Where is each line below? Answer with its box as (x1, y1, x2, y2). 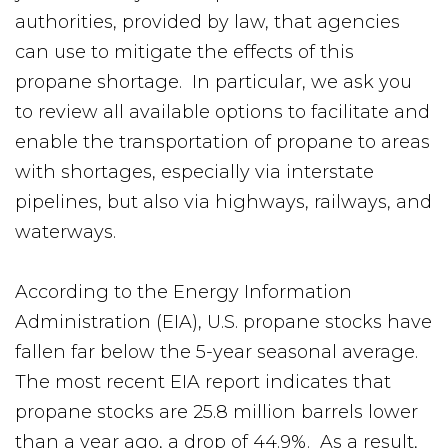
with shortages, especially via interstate (15, 161, 374, 183)
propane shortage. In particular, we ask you (15, 71, 412, 93)
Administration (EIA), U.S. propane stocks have (15, 311, 432, 333)
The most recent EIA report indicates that (15, 371, 391, 393)
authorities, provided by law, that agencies (15, 11, 400, 33)
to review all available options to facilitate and (15, 101, 430, 123)
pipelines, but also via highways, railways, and (15, 191, 432, 213)
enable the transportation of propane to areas (15, 131, 430, 153)
